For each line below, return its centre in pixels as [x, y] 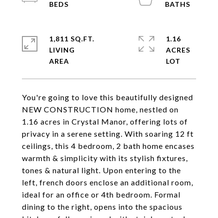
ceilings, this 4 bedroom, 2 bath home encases [108, 146]
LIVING [62, 50]
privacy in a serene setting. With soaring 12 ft [108, 134]
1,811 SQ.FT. [72, 39]
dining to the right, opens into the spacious [102, 207]
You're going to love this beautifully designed [108, 97]
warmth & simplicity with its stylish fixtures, [105, 158]
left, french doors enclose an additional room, [108, 182]
